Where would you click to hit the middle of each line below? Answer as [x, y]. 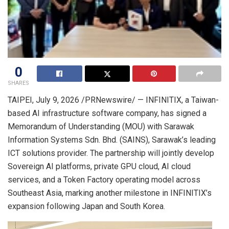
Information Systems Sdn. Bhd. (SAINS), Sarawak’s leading [112, 140]
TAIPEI [20, 100]
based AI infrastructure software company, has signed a [107, 113]
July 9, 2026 [58, 100]
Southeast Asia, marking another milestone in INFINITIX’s [110, 193]
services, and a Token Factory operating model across [104, 180]
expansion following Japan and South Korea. [86, 207]
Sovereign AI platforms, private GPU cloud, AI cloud [99, 167]
